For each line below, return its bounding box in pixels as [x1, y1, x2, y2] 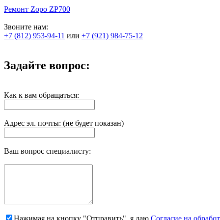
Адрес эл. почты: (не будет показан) [4, 118, 124, 127]
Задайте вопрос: [4, 58, 90, 72]
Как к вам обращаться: [4, 90, 79, 99]
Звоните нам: [4, 22, 48, 31]
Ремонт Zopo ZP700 [4, 4, 70, 13]
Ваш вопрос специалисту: [4, 146, 91, 155]
